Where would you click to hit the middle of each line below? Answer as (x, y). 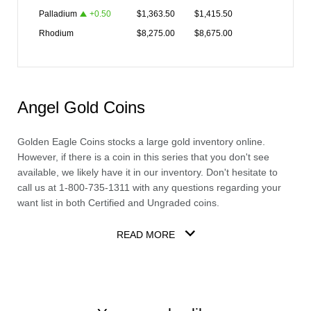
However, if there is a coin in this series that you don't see (143, 157)
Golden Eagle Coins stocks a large (94, 142)
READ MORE (145, 235)
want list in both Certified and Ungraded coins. (118, 203)
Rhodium (56, 33)
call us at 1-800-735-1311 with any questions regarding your (149, 187)
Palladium (58, 14)
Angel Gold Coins (81, 107)
